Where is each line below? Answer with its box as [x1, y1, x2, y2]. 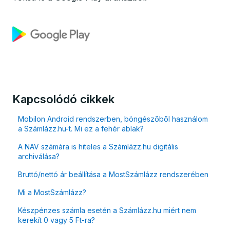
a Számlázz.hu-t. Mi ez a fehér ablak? [18, 124, 144, 133]
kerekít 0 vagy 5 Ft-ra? [18, 215, 95, 224]
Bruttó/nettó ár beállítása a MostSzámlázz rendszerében [18, 169, 209, 179]
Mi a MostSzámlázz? [18, 187, 87, 197]
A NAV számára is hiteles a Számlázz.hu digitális [18, 142, 179, 151]
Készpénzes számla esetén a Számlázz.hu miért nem [18, 205, 197, 215]
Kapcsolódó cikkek [12, 92, 114, 106]
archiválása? [18, 151, 60, 161]
